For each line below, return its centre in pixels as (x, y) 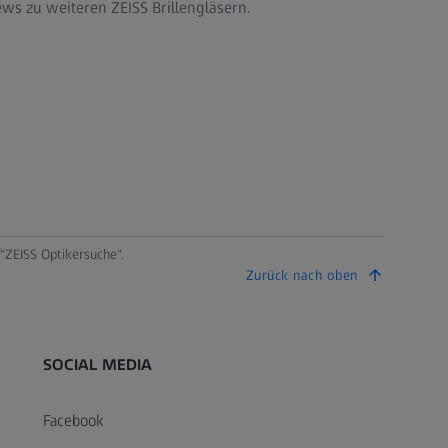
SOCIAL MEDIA (97, 364)
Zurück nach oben (301, 275)
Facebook (72, 420)
